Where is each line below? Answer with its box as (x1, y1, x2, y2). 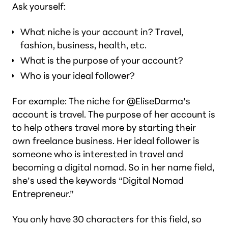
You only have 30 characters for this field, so (12, 213, 202, 225)
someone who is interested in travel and (12, 148, 183, 160)
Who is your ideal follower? (20, 70, 135, 81)
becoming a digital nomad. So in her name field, (12, 161, 214, 173)
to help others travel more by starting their (12, 122, 196, 133)
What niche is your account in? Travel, (20, 26, 183, 38)
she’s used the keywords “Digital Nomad (12, 175, 184, 186)
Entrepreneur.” (12, 188, 74, 199)
